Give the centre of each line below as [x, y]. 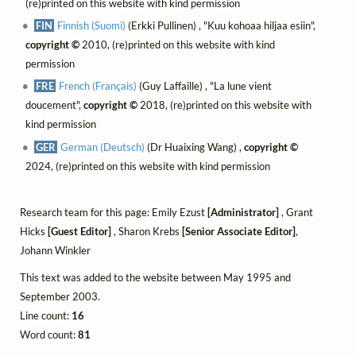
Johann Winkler [55, 250]
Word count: [49, 334]
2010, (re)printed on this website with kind [177, 45]
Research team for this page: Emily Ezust [114, 212]
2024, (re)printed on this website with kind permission [147, 166]
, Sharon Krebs [147, 231]
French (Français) [98, 86]
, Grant [296, 212]
